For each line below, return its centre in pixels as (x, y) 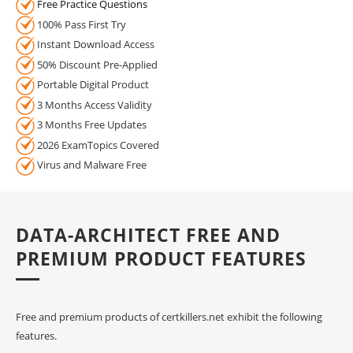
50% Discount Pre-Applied (96, 64)
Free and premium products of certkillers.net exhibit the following (169, 316)
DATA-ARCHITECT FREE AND (148, 234)
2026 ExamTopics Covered (97, 145)
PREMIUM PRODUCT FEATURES (161, 258)
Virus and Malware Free (91, 165)
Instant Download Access (95, 45)
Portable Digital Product (92, 85)
